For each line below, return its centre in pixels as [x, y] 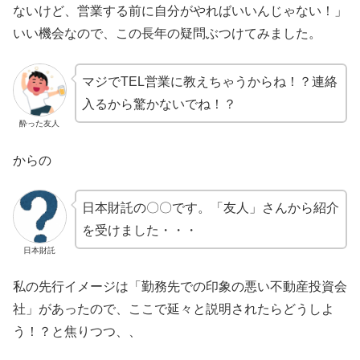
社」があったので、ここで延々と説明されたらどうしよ [174, 309]
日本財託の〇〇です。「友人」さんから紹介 [210, 208]
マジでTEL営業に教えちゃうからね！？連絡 [209, 81]
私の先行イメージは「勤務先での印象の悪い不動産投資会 [180, 287]
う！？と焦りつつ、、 [77, 332]
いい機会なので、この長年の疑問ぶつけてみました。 [167, 34]
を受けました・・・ [139, 231]
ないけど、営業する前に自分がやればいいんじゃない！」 [180, 11]
